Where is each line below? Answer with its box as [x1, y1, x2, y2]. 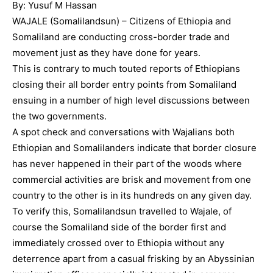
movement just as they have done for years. [12, 47, 200, 58]
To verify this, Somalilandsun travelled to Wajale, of [12, 205, 232, 217]
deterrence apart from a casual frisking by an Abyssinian [12, 253, 255, 264]
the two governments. [12, 110, 107, 122]
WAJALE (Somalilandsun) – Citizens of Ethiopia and [12, 15, 231, 27]
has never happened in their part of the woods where [12, 158, 242, 169]
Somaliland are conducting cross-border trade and [12, 31, 230, 43]
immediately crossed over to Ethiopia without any [12, 237, 224, 249]
